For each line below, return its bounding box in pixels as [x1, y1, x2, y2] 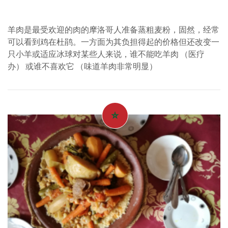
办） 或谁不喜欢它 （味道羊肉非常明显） [8, 63, 157, 71]
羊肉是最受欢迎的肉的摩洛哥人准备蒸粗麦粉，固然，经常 [8, 26, 219, 35]
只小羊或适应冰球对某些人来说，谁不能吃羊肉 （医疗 [8, 51, 205, 59]
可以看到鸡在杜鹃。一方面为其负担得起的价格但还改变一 [8, 39, 219, 47]
